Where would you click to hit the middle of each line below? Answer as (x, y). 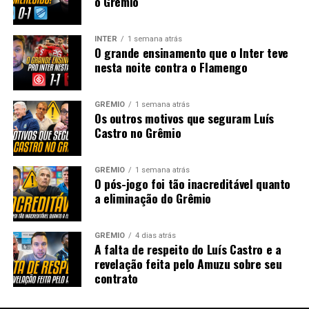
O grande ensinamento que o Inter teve (191, 52)
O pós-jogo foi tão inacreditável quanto (192, 183)
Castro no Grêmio (138, 132)
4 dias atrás (155, 235)
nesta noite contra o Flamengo (171, 67)
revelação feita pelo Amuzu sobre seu (188, 263)
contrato (116, 278)
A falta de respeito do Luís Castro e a (188, 249)
